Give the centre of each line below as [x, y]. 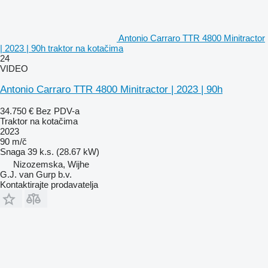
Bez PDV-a [58, 111]
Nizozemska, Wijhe [51, 164]
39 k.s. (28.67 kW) [63, 151]
